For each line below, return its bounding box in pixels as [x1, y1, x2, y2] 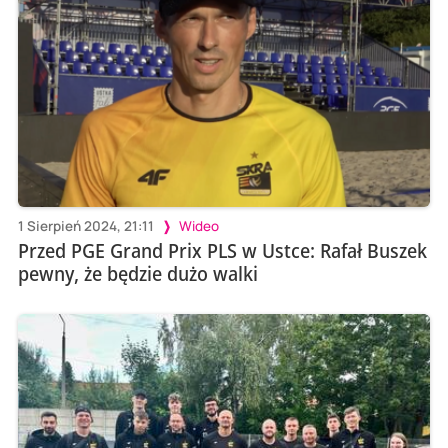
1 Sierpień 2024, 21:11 [17, 216, 154, 235]
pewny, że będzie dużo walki [17, 259, 258, 287]
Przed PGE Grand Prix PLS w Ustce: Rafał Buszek [17, 236, 427, 264]
